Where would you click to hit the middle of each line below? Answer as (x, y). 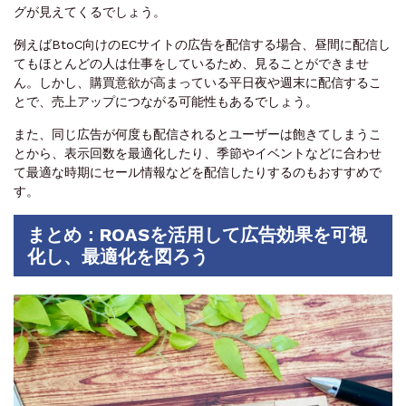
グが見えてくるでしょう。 (90, 12)
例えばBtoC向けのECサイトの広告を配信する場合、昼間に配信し (202, 45)
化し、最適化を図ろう (118, 257)
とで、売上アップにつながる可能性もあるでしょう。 (166, 102)
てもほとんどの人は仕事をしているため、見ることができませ (191, 64)
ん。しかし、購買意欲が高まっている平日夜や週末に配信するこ (198, 83)
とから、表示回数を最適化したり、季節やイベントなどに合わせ (198, 154)
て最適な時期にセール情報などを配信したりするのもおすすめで (198, 173)
